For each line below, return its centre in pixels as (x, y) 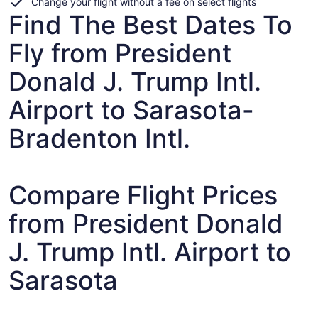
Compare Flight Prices (143, 195)
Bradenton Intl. (99, 138)
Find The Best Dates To (150, 25)
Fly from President (120, 53)
